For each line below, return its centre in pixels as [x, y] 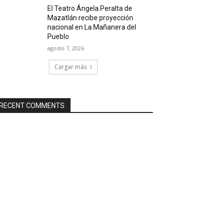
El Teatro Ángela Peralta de [90, 9]
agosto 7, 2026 [66, 48]
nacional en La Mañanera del [92, 27]
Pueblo [58, 37]
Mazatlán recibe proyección [91, 18]
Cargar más [70, 67]
